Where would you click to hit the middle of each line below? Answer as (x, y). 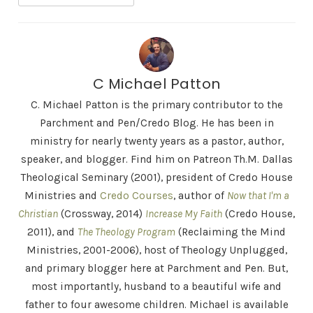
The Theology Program (126, 232)
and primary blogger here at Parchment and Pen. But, (156, 268)
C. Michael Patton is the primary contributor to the (156, 105)
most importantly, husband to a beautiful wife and (156, 286)
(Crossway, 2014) (102, 214)
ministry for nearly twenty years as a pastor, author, (156, 141)
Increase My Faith (184, 214)
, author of (200, 196)
